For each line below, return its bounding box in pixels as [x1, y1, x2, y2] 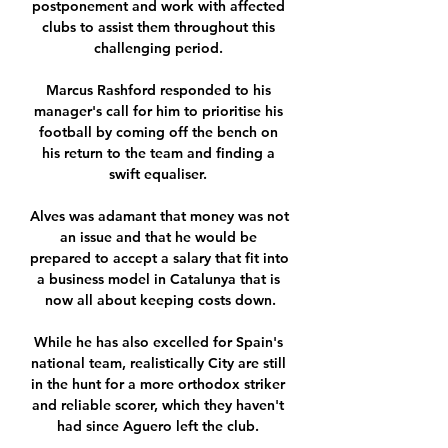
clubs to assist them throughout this [41, 18, 275, 37]
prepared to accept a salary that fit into [30, 249, 289, 268]
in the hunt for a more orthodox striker [31, 375, 285, 394]
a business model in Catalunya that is [36, 270, 280, 289]
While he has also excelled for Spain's [33, 333, 283, 352]
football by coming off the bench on [38, 123, 278, 142]
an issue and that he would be [59, 228, 257, 247]
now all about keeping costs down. [44, 291, 276, 310]
